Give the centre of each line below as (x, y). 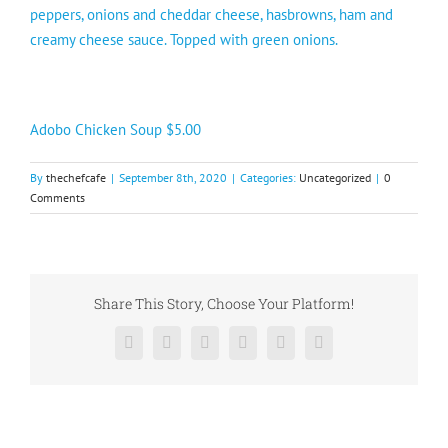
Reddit (224, 349)
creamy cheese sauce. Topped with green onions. (184, 39)
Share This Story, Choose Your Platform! (224, 303)
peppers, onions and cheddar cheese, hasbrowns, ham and (211, 14)
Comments (57, 197)
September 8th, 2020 (173, 177)
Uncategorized (335, 177)
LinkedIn (270, 349)
